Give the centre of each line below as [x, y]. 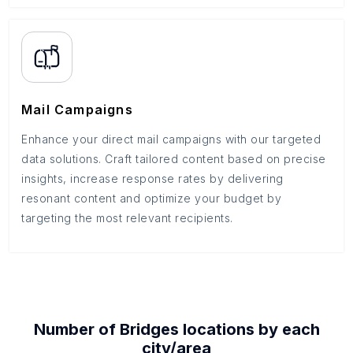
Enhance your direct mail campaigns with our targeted [171, 139]
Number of [76, 329]
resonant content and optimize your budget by [151, 198]
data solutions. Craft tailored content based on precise [174, 159]
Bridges [149, 329]
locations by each [249, 329]
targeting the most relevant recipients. [127, 218]
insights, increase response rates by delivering [152, 178]
